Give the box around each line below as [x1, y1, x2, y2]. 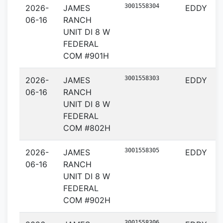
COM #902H [63, 195, 111, 205]
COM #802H [63, 123, 111, 133]
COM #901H [63, 51, 109, 61]
